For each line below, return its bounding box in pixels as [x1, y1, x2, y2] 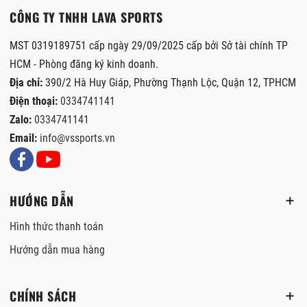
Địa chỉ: [10, 75, 45, 89]
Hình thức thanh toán [10, 219, 103, 233]
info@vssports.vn [40, 131, 115, 145]
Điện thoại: [10, 94, 60, 108]
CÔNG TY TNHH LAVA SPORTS [10, 8, 162, 26]
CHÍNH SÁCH [10, 286, 76, 305]
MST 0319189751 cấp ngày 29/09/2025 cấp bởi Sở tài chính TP [10, 38, 288, 52]
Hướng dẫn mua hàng [10, 243, 105, 256]
